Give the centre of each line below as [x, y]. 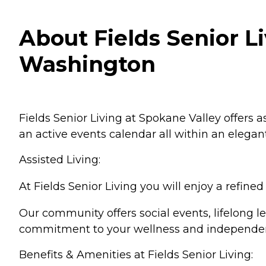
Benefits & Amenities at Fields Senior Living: [136, 254]
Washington [87, 64]
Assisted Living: [60, 159]
